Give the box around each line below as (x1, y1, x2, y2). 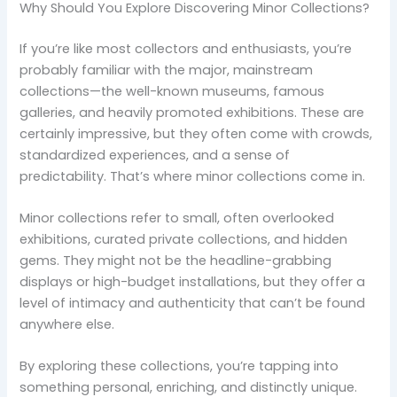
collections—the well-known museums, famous (19, 82, 325, 100)
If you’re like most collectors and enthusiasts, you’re (19, 39, 353, 58)
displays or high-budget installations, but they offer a (19, 272, 366, 291)
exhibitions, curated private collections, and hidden (19, 230, 348, 248)
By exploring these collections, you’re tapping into (19, 357, 339, 376)
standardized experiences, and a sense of (19, 145, 291, 164)
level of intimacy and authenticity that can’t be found (19, 293, 366, 312)
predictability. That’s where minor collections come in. (19, 167, 366, 185)
